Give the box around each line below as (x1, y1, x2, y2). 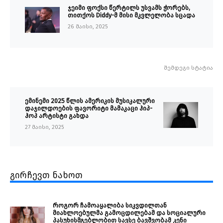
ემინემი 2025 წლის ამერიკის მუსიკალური (25, 97, 155, 105)
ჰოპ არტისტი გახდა (25, 112, 89, 120)
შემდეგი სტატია (164, 65, 213, 72)
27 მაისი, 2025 (25, 124, 64, 131)
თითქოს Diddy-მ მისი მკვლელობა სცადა (68, 11, 195, 19)
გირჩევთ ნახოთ (10, 170, 83, 181)
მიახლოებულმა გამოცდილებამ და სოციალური (53, 209, 206, 217)
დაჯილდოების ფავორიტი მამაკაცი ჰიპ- (25, 105, 152, 112)
